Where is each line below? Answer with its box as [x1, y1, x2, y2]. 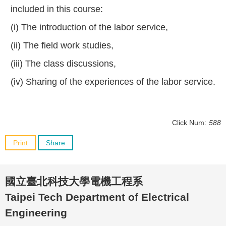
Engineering [5, 207, 67, 219]
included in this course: [11, 4, 103, 15]
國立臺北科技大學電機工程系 [5, 176, 143, 188]
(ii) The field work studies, [11, 40, 114, 51]
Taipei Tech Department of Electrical [5, 191, 189, 203]
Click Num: [172, 119, 206, 127]
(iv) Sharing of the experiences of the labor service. [11, 77, 215, 87]
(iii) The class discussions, [11, 59, 116, 69]
